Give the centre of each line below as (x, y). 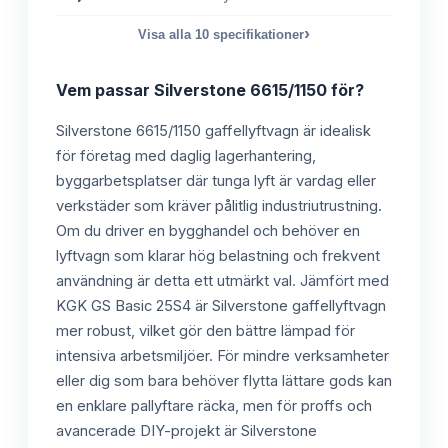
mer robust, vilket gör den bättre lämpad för (205, 331)
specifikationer (256, 35)
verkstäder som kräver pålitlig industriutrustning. (219, 206)
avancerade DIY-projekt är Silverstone (186, 431)
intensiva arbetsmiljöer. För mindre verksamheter (222, 356)
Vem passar (105, 90)
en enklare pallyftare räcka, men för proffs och (214, 406)
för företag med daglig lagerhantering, (186, 156)
